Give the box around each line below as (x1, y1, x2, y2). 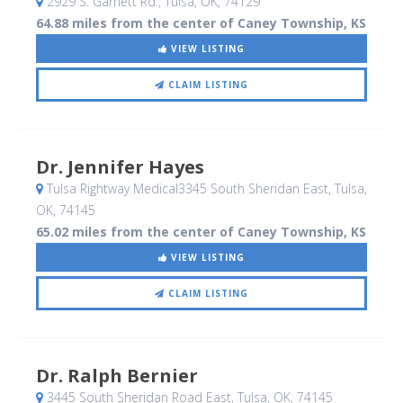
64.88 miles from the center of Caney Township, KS (36, 14, 366, 32)
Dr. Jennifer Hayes (36, 155, 204, 180)
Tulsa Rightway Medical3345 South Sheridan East (43, 180, 328, 198)
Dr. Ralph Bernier (36, 363, 198, 389)
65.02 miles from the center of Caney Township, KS (36, 223, 366, 241)
